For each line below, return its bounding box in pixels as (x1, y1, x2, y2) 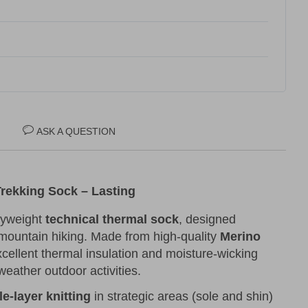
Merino (220, 230, 261, 244)
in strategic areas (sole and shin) (91, 289, 273, 304)
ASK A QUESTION (36, 126, 115, 137)
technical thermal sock (45, 212, 179, 227)
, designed (179, 212, 236, 227)
